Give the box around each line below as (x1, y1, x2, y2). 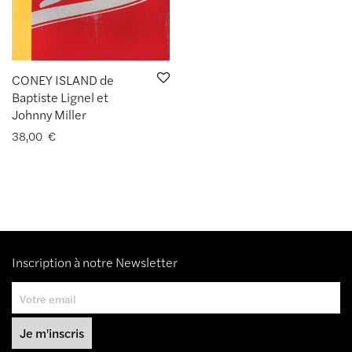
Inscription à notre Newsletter (12, 253, 178, 272)
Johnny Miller (12, 104, 86, 123)
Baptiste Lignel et (12, 87, 108, 106)
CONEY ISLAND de (12, 70, 114, 89)
